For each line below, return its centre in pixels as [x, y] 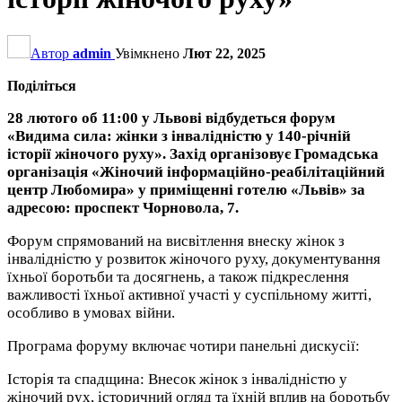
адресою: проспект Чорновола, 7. [123, 207]
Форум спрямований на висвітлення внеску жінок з [176, 240]
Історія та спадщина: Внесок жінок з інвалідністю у [177, 379]
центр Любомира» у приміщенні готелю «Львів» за [186, 189]
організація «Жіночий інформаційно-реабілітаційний [196, 171]
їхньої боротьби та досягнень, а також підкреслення [178, 276]
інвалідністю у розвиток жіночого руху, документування [194, 258]
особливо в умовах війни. [91, 312]
